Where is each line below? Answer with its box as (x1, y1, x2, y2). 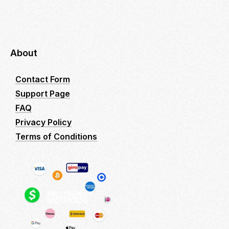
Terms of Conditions (15, 131, 97, 142)
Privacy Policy (15, 117, 72, 127)
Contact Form (15, 74, 70, 84)
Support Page (15, 88, 70, 99)
